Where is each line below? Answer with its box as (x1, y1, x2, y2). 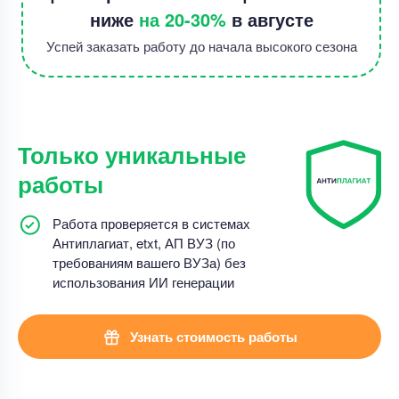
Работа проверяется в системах (53, 214, 250, 232)
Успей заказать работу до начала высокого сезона (45, 37, 357, 55)
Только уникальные (18, 138, 246, 171)
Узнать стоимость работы (129, 327, 297, 346)
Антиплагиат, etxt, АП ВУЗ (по (53, 233, 235, 252)
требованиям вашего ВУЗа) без (53, 253, 246, 272)
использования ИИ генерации (53, 273, 234, 291)
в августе (225, 6, 313, 32)
